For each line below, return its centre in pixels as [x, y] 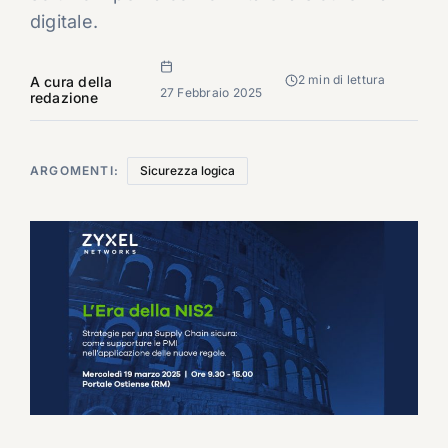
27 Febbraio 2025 [211, 92]
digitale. [64, 21]
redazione [63, 97]
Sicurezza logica [188, 170]
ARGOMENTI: [76, 170]
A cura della [71, 81]
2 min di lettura [341, 79]
